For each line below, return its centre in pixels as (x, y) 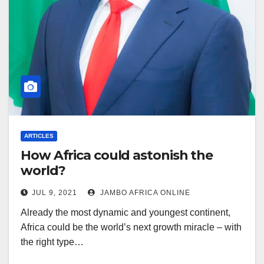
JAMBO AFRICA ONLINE (144, 193)
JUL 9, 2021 (55, 193)
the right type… (52, 242)
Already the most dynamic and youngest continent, (126, 212)
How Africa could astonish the (117, 155)
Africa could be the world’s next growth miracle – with (131, 227)
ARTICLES (39, 136)
